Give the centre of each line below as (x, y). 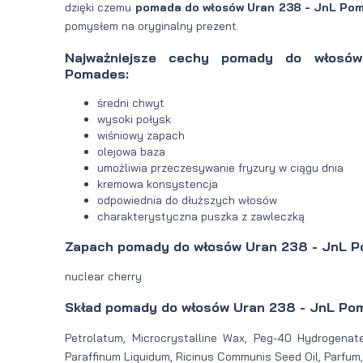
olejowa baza (131, 152)
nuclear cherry (103, 276)
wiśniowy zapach (141, 136)
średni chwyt (131, 103)
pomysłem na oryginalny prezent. (152, 26)
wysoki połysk (134, 120)
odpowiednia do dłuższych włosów (187, 201)
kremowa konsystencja (158, 184)
